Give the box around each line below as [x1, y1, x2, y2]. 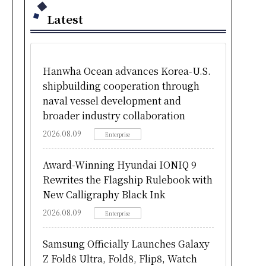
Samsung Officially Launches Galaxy [43, 236, 210, 251]
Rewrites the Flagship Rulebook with [43, 172, 213, 186]
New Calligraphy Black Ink [43, 187, 165, 201]
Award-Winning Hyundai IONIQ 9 [43, 157, 197, 172]
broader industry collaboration [43, 108, 185, 122]
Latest [47, 10, 83, 27]
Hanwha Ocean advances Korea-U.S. [43, 64, 211, 78]
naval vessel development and [43, 93, 181, 107]
